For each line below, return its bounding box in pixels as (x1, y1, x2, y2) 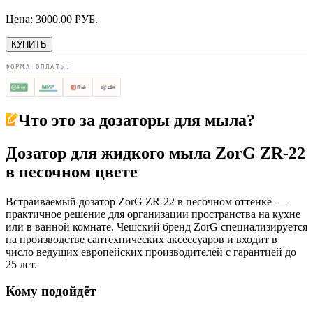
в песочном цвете (6, 162, 138, 181)
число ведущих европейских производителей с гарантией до (6, 245, 296, 258)
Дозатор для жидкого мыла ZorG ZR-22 (6, 143, 305, 162)
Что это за (18, 110, 99, 129)
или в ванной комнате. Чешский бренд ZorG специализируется (6, 220, 307, 233)
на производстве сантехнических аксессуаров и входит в (6, 233, 277, 245)
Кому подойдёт (6, 284, 96, 299)
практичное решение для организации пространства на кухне (6, 208, 300, 220)
